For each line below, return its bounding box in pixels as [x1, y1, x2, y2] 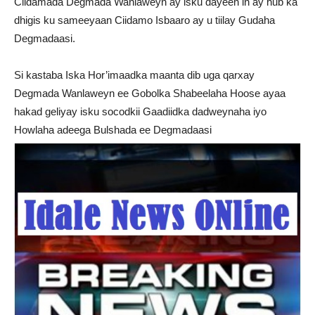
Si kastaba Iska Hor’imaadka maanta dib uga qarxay [14, 68, 255, 81]
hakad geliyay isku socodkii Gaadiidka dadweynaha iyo [14, 105, 266, 117]
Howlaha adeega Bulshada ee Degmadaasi [14, 123, 212, 136]
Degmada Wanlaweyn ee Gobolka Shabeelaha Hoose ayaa [14, 86, 285, 99]
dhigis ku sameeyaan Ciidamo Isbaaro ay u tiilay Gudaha [14, 13, 275, 26]
